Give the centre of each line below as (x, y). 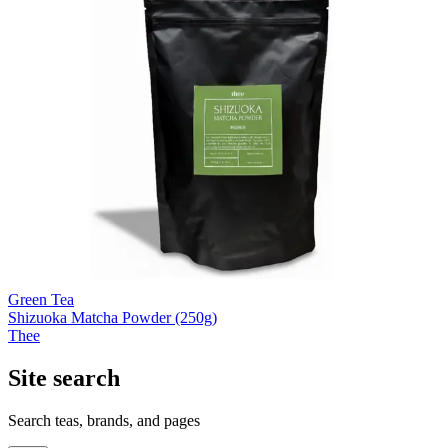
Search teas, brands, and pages (104, 420)
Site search (64, 377)
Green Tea (41, 299)
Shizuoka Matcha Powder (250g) (112, 317)
